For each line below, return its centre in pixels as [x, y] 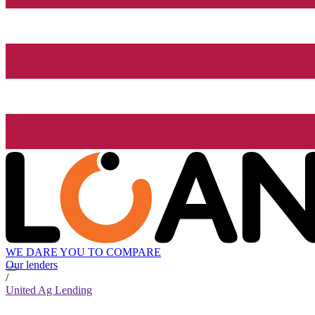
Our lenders [32, 265]
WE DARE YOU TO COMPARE [83, 252]
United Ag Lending [49, 290]
